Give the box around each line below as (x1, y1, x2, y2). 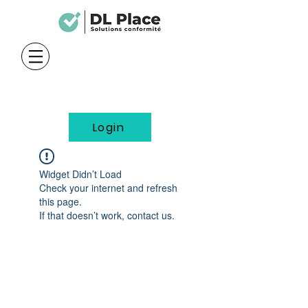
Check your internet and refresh (39, 181, 177, 195)
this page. (39, 195, 82, 208)
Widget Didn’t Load (39, 167, 122, 181)
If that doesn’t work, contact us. (39, 208, 175, 222)
